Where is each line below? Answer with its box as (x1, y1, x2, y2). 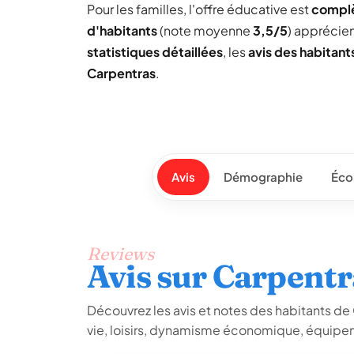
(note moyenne (157, 22, 253, 39)
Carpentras (87, 65, 156, 81)
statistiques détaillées (87, 43, 223, 60)
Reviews (87, 243, 154, 265)
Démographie (224, 169, 303, 184)
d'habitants (87, 22, 157, 39)
